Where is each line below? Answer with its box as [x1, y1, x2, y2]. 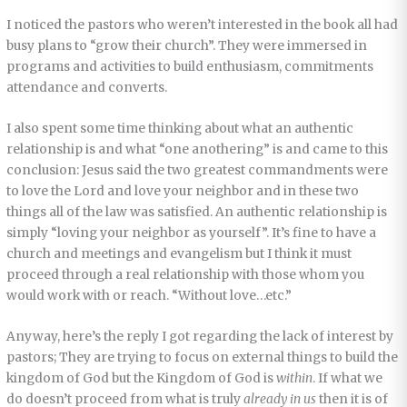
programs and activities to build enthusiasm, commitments [6, 59, 374, 74]
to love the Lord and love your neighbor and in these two [6, 183, 360, 199]
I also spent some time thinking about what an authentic [6, 120, 354, 136]
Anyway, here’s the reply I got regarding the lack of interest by [6, 328, 394, 344]
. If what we [313, 370, 383, 386]
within [276, 370, 313, 386]
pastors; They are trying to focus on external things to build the [6, 349, 399, 365]
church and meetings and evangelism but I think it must [6, 245, 352, 262]
